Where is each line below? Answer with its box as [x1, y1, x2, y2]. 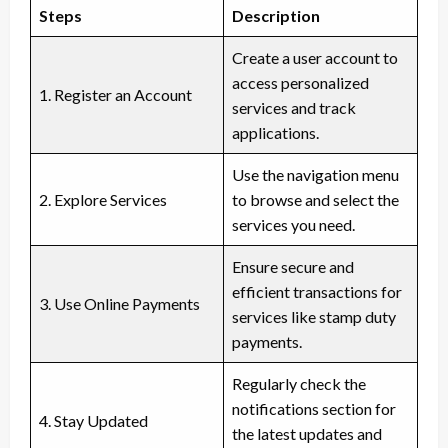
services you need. [232, 214, 355, 234]
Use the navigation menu [232, 164, 399, 184]
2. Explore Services [39, 189, 167, 209]
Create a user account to [232, 47, 398, 67]
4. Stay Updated [39, 410, 148, 430]
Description [232, 5, 320, 25]
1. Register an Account [39, 84, 192, 104]
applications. [232, 122, 319, 142]
